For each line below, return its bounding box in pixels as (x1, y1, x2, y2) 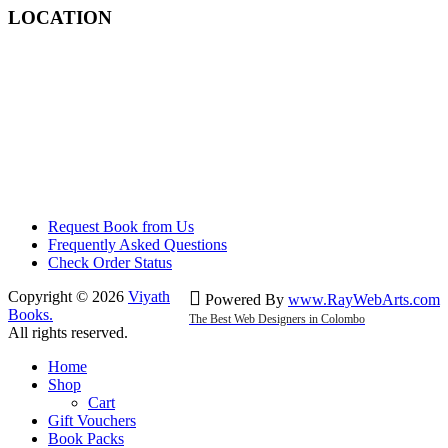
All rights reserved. (8, 324, 128, 342)
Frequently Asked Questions (48, 236, 227, 254)
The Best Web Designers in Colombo (189, 312, 365, 327)
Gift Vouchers (48, 412, 136, 430)
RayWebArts (327, 291, 409, 309)
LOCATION (8, 7, 112, 29)
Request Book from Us (48, 218, 194, 236)
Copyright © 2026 (8, 288, 128, 306)
